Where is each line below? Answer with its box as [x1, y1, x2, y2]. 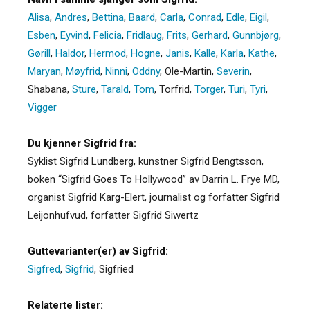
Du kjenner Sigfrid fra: [28, 136, 136, 149]
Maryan [28, 64, 61, 77]
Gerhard [192, 28, 228, 42]
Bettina [92, 10, 124, 24]
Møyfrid [66, 64, 100, 77]
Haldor [55, 46, 84, 60]
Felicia [93, 28, 122, 42]
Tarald [101, 82, 129, 95]
